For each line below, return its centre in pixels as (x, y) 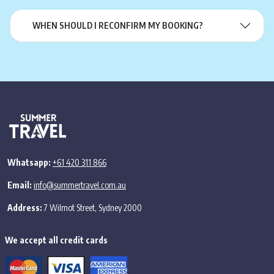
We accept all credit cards (56, 240)
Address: (25, 208)
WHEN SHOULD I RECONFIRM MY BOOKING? (118, 26)
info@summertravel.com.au (80, 185)
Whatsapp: (29, 163)
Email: (20, 185)
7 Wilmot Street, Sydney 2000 (92, 208)
